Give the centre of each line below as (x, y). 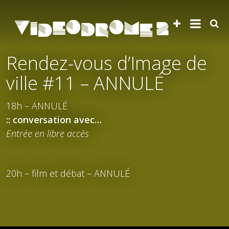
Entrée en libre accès (48, 133)
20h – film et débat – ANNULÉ (68, 173)
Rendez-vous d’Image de (107, 63)
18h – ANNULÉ (37, 106)
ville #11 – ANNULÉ (85, 83)
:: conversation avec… (54, 120)
